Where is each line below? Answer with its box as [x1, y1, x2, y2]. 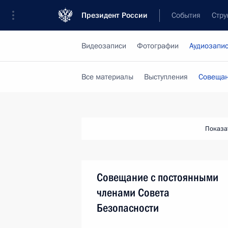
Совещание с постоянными [97, 171, 218, 184]
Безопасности [97, 202, 159, 214]
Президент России [81, 10, 148, 20]
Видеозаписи [81, 41, 126, 51]
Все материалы [81, 72, 133, 82]
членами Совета [97, 186, 169, 199]
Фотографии [137, 41, 179, 51]
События [172, 10, 201, 20]
